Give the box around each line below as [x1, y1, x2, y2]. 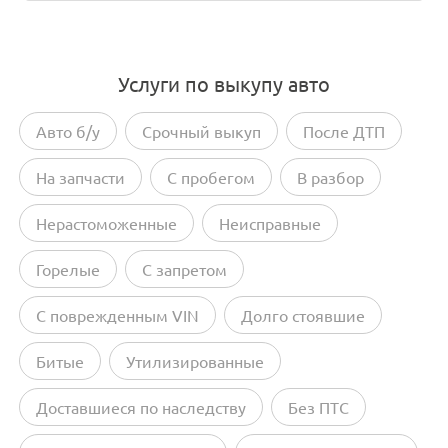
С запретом [142, 259, 227, 280]
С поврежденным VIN [36, 305, 199, 326]
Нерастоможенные [36, 213, 177, 234]
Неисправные [219, 213, 321, 234]
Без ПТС [288, 397, 349, 418]
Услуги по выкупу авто [118, 71, 330, 97]
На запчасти [36, 167, 125, 188]
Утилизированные [126, 351, 264, 372]
